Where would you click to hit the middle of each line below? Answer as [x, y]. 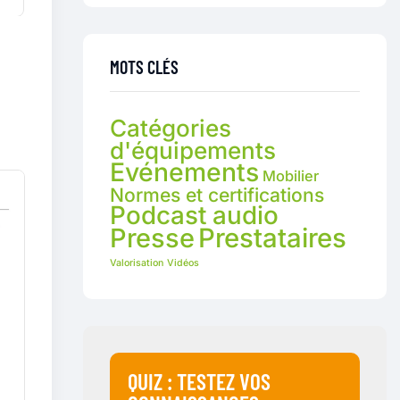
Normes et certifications [217, 196]
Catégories [171, 129]
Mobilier [291, 176]
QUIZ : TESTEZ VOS [199, 382]
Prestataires [272, 238]
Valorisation [137, 263]
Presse [152, 238]
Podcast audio [194, 216]
